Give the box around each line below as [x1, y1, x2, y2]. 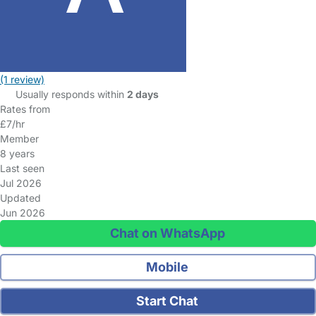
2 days [126, 88, 159, 100]
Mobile [143, 260, 189, 274]
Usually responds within [15, 88, 127, 100]
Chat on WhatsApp [107, 226, 225, 241]
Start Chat [133, 293, 199, 308]
